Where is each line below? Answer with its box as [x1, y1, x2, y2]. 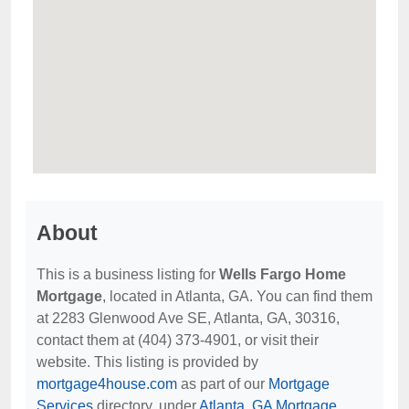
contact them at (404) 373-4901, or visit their [37, 332, 319, 348]
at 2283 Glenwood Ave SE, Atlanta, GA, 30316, [37, 310, 340, 326]
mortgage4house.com [37, 376, 177, 392]
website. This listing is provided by [37, 354, 258, 370]
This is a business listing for [37, 267, 219, 282]
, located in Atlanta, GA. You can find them [102, 288, 372, 304]
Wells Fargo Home [219, 267, 346, 282]
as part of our [177, 376, 268, 392]
